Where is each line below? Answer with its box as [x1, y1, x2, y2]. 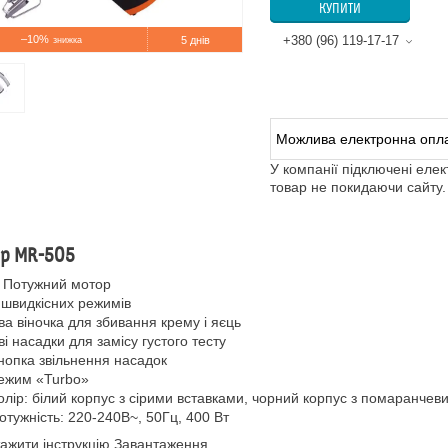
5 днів [180, 34, 210, 46]
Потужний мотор [3, 276, 111, 292]
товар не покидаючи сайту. [270, 179, 446, 195]
